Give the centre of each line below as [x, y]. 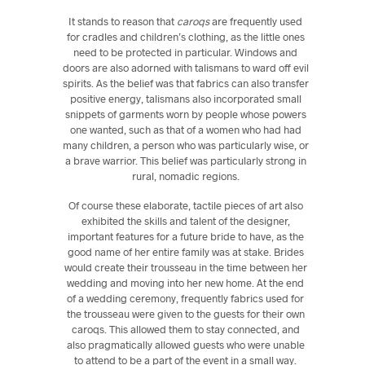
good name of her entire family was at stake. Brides [185, 251]
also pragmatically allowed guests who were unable [185, 344]
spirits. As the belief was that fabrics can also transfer [185, 83]
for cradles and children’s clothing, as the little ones [185, 36]
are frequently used [256, 21]
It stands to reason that [123, 21]
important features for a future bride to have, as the [185, 236]
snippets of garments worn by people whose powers [185, 114]
